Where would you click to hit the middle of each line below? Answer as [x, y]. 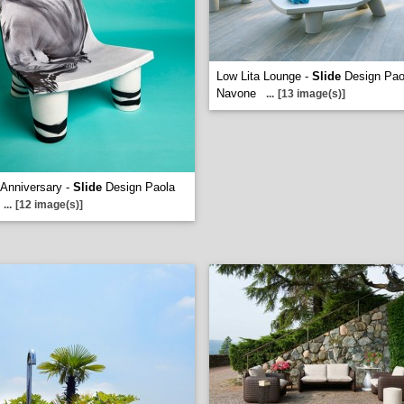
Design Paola [138, 187]
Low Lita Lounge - [264, 76]
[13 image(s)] [312, 94]
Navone [236, 93]
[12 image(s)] [49, 205]
